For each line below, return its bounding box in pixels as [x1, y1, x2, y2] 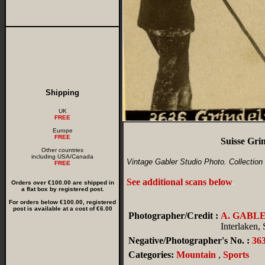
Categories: [128, 250, 174, 260]
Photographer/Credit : [128, 211, 218, 221]
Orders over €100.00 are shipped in [11, 179, 114, 186]
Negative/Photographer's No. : [128, 235, 250, 245]
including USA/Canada [31, 153, 93, 160]
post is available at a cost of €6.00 [12, 205, 112, 212]
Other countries [41, 147, 83, 153]
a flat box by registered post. [21, 186, 104, 192]
